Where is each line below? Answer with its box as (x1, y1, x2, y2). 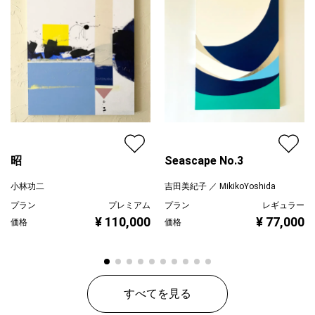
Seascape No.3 (165, 153, 243, 167)
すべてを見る (124, 287, 191, 301)
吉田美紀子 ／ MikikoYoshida (165, 181, 276, 191)
